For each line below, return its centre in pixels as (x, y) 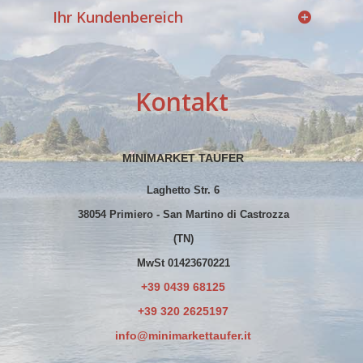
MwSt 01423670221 (183, 263)
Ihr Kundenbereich (118, 17)
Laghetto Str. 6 (183, 190)
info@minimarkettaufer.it (183, 335)
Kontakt (181, 102)
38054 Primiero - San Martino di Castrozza (183, 214)
